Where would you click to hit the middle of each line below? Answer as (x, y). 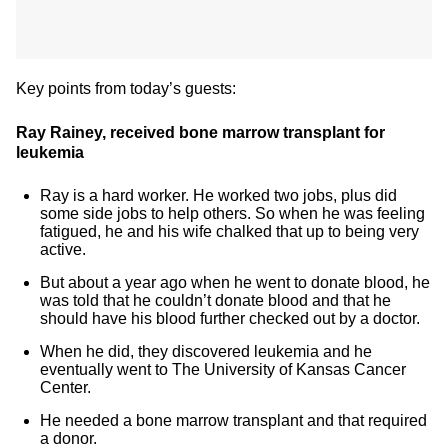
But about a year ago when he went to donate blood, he (235, 282)
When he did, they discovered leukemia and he (206, 351)
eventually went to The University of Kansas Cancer (223, 369)
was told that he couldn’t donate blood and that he (215, 300)
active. (63, 249)
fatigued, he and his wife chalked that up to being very (229, 231)
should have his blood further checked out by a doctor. (230, 318)
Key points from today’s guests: (126, 88)
